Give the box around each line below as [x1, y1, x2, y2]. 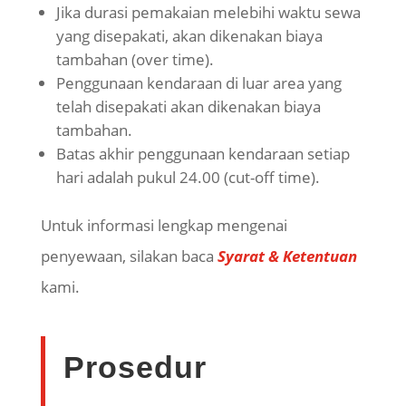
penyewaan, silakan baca [40, 246, 217, 267]
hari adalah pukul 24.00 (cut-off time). [55, 167, 320, 188]
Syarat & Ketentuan [217, 246, 357, 267]
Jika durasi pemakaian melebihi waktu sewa [55, 2, 361, 24]
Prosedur [63, 350, 207, 385]
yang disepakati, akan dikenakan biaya [55, 25, 323, 47]
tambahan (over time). [55, 49, 214, 71]
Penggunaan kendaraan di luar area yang [55, 72, 342, 94]
